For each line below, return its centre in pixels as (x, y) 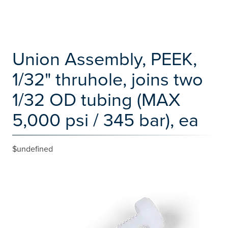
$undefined (33, 149)
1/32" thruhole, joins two (108, 79)
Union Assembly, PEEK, (105, 58)
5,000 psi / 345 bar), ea (105, 119)
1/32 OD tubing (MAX (96, 99)
